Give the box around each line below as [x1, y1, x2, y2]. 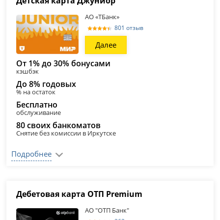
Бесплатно [16, 99, 58, 110]
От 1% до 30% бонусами [16, 58, 111, 69]
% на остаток [16, 87, 56, 96]
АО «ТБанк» [85, 12, 120, 21]
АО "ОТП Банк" [85, 206, 130, 215]
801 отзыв [114, 24, 144, 32]
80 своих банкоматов [16, 120, 101, 131]
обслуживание [16, 108, 61, 117]
